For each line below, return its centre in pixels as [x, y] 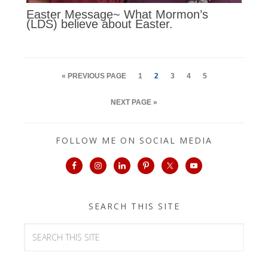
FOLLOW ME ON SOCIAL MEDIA [134, 140]
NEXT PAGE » [134, 102]
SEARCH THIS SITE [134, 206]
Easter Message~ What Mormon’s [117, 15]
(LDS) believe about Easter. [99, 24]
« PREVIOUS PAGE [94, 76]
